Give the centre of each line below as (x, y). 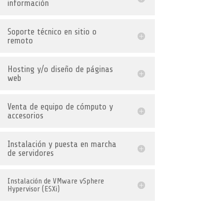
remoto (20, 40)
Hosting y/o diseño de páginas (60, 69)
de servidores (30, 153)
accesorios (25, 115)
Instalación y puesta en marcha (62, 144)
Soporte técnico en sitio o (52, 31)
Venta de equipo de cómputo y (60, 106)
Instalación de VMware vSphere (55, 181)
